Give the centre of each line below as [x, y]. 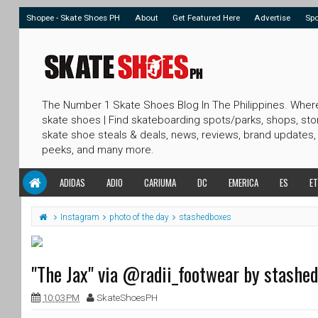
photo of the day [139, 217]
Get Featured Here [206, 18]
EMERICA [243, 182]
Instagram [80, 217]
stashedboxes [205, 217]
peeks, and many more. [98, 150]
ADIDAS [72, 182]
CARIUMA [160, 182]
